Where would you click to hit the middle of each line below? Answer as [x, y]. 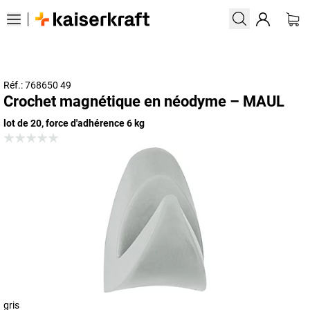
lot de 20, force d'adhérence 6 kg [74, 123]
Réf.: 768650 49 [37, 85]
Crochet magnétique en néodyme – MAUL [144, 101]
